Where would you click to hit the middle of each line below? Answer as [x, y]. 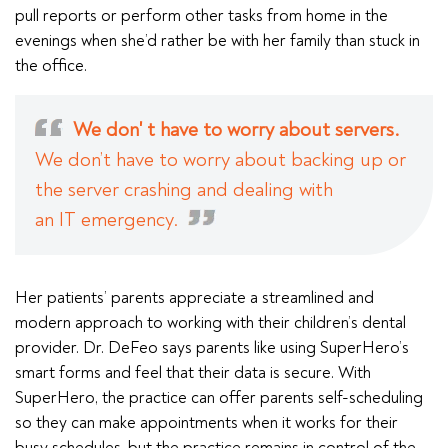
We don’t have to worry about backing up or [220, 159]
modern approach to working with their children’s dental [210, 322]
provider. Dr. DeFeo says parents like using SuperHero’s [212, 347]
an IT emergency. [109, 219]
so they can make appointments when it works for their [206, 422]
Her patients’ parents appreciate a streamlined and [194, 297]
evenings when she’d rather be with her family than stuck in [217, 40]
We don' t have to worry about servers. [236, 129]
